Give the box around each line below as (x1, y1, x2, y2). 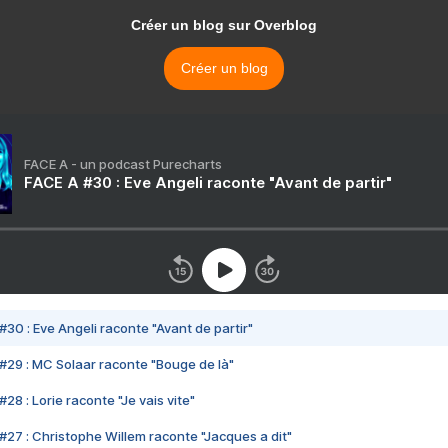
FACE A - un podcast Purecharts (24, 156, 222, 173)
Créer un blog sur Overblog (131, 17, 317, 34)
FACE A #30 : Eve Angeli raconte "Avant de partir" (24, 173, 392, 193)
